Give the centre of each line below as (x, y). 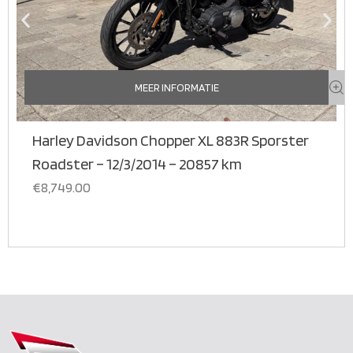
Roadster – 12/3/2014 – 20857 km (137, 164)
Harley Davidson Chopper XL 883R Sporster (171, 141)
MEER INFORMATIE (176, 88)
